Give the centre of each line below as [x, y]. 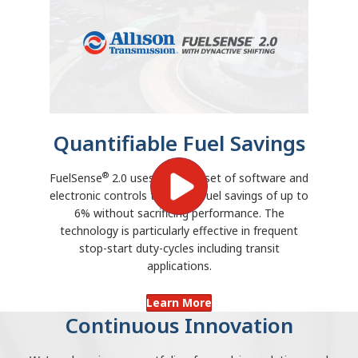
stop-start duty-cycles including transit [179, 249]
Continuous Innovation [179, 326]
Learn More [179, 303]
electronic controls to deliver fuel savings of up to [179, 196]
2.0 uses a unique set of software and [209, 178]
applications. [179, 266]
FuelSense [76, 178]
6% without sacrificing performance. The [179, 213]
